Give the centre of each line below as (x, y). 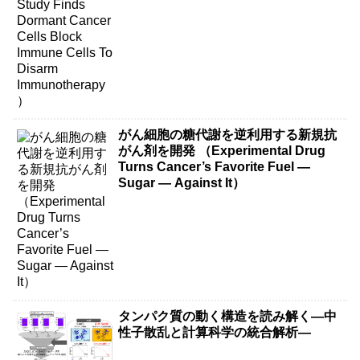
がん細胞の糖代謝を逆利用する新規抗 (228, 135)
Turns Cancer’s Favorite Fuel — (215, 167)
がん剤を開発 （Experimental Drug (222, 151)
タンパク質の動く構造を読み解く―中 (228, 316)
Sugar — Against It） (182, 183)
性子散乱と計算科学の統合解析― (215, 332)
